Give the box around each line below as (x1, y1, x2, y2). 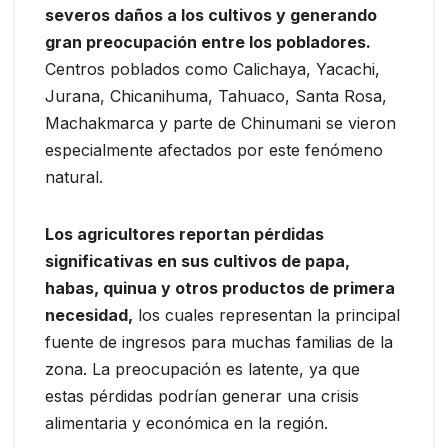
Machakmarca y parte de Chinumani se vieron (45, 113, 396, 134)
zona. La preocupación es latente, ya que (45, 359, 360, 380)
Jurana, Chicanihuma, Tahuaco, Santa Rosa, (45, 86, 387, 107)
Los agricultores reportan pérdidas (45, 224, 324, 245)
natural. (45, 167, 103, 188)
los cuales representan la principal (133, 305, 400, 326)
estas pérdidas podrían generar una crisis (45, 386, 359, 407)
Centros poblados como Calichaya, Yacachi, (45, 59, 380, 80)
